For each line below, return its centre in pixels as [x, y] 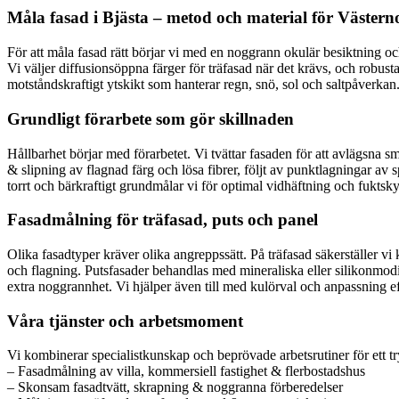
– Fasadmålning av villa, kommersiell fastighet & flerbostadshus [186, 371]
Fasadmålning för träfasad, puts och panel [163, 220]
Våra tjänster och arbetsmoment [125, 321]
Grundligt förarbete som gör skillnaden [151, 118]
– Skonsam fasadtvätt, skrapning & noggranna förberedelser [175, 387]
